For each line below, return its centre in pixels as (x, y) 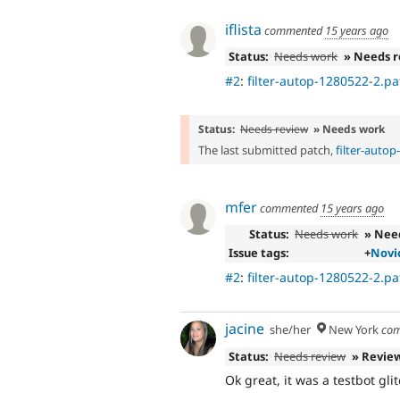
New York (352, 330)
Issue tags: (258, 253)
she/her (291, 330)
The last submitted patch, (267, 150)
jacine (245, 329)
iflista (243, 29)
